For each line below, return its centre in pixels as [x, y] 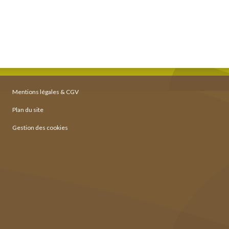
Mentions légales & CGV [45, 92]
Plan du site [28, 110]
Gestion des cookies [40, 128]
